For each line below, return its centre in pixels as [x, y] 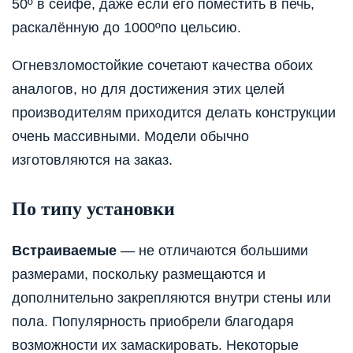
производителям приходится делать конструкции [174, 112]
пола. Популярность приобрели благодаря [153, 321]
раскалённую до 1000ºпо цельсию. [126, 27]
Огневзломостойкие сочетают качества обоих [162, 65]
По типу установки [93, 208]
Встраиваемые [64, 250]
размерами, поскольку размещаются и [139, 274]
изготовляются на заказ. [92, 160]
